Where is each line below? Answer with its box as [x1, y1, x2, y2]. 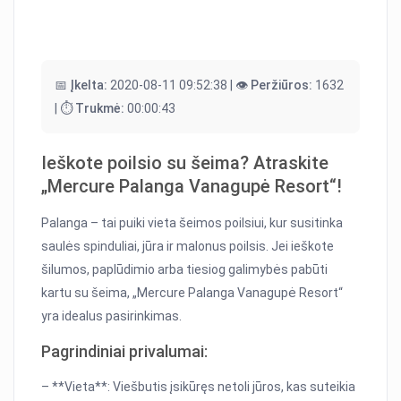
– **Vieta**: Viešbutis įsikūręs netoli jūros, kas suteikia [41, 380, 356, 395]
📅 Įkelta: [55, 78, 108, 93]
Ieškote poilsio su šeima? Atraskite [41, 152, 329, 175]
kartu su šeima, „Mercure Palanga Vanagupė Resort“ [41, 286, 344, 301]
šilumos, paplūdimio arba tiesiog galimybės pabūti [41, 262, 328, 277]
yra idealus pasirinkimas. [41, 309, 183, 324]
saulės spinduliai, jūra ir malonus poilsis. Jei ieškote [41, 239, 335, 254]
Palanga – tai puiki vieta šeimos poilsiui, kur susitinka [41, 216, 344, 231]
